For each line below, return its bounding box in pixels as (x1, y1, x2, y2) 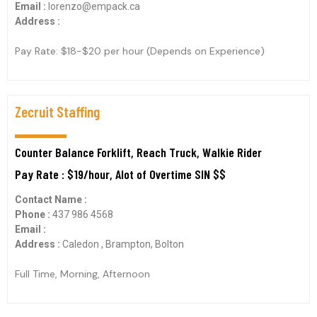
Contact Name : (15, 194, 87, 205)
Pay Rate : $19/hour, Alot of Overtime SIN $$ (15, 166, 226, 182)
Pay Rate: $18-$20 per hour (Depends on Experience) (15, 45, 265, 57)
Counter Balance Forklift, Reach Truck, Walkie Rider (15, 144, 262, 160)
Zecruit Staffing (15, 103, 100, 120)
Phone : (15, 209, 52, 220)
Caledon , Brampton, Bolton (62, 238, 184, 250)
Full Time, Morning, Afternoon (15, 267, 150, 280)
